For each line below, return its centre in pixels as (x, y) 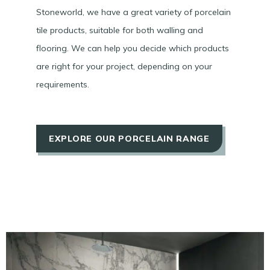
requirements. (63, 85)
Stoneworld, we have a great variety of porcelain (133, 12)
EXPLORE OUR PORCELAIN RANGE (129, 139)
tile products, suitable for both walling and (120, 30)
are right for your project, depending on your (124, 67)
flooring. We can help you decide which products (133, 49)
